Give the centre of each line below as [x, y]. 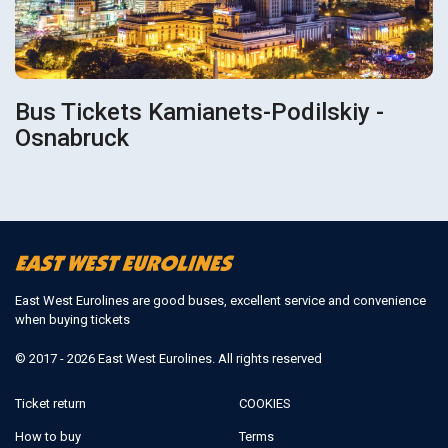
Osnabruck [72, 138]
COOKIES [265, 403]
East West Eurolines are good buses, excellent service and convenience [220, 300]
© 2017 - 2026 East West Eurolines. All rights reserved [168, 358]
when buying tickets [72, 319]
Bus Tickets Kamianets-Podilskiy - [199, 112]
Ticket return [50, 403]
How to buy [48, 436]
